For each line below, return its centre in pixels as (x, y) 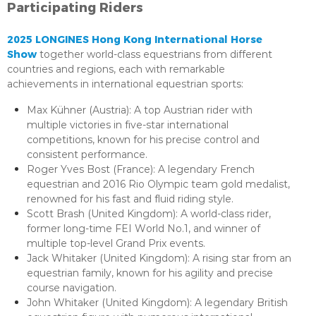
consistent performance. (87, 154)
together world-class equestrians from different (154, 54)
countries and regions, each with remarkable (116, 69)
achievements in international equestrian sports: (125, 84)
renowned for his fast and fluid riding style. (130, 199)
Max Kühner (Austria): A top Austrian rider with (140, 110)
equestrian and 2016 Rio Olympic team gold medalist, (158, 184)
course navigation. (72, 288)
